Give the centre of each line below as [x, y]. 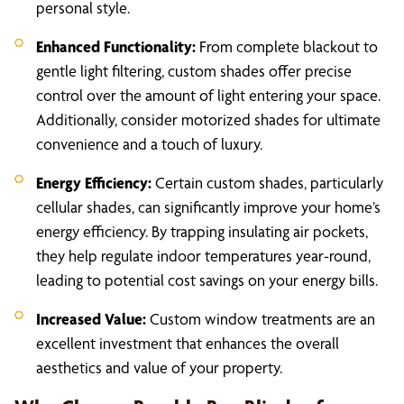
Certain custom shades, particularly [267, 183]
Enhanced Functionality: [116, 46]
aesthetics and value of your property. [159, 367]
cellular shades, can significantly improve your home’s [208, 207]
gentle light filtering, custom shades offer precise [194, 71]
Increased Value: [91, 319]
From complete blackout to [287, 46]
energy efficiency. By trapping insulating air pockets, [202, 231]
